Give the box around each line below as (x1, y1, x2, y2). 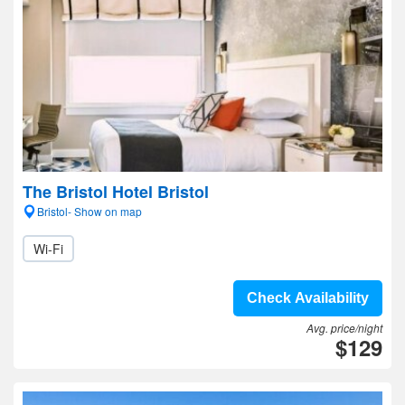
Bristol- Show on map (37, 203, 142, 219)
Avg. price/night (306, 320, 382, 335)
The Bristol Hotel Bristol (23, 180, 209, 203)
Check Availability (247, 290, 369, 306)
